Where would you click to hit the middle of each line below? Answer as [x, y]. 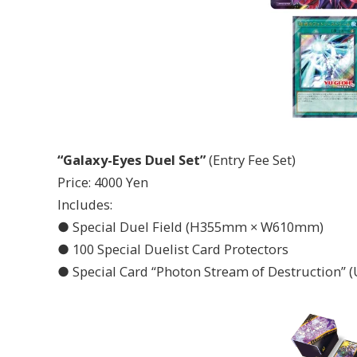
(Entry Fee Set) [251, 159]
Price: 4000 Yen [103, 182]
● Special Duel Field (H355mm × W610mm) [190, 226]
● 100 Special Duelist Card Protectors [173, 249]
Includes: [85, 204]
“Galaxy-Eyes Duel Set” [131, 159]
